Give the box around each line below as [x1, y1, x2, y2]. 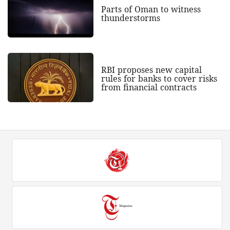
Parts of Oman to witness [101, 4, 201, 15]
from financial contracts [101, 82, 197, 93]
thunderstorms [101, 12, 160, 24]
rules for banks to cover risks [101, 73, 217, 85]
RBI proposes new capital [101, 64, 202, 76]
